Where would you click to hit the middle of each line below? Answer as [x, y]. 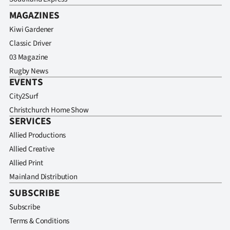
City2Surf [24, 97]
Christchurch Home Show [49, 110]
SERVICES [30, 122]
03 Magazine [29, 57]
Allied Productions [38, 136]
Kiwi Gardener [32, 30]
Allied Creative [32, 149]
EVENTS [26, 83]
